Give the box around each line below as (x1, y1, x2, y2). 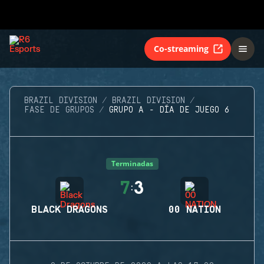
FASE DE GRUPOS (24, 105, 94, 115)
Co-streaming (154, 42, 209, 54)
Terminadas (111, 159, 153, 169)
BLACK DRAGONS (31, 204, 108, 215)
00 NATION (168, 204, 221, 215)
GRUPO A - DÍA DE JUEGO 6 (109, 105, 230, 115)
